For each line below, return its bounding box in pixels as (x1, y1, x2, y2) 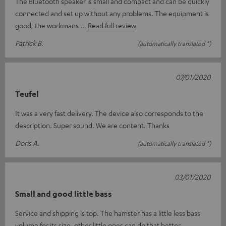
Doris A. (15, 138, 39, 148)
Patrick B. (15, 38, 43, 48)
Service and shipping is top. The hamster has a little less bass (15, 208, 200, 218)
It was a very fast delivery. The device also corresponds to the (15, 108, 203, 118)
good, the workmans (15, 21, 80, 30)
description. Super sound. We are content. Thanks (15, 121, 169, 130)
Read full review (88, 21, 136, 30)
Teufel (15, 89, 39, 99)
